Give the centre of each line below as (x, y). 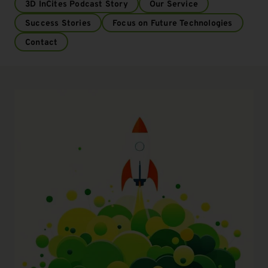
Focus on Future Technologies (173, 22)
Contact (42, 42)
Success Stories (58, 22)
